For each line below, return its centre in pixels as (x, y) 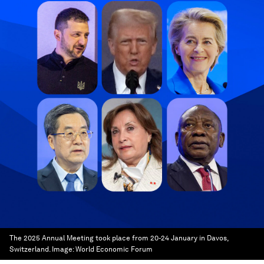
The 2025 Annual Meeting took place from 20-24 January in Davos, (119, 238)
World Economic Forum (114, 249)
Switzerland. (30, 249)
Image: (64, 249)
